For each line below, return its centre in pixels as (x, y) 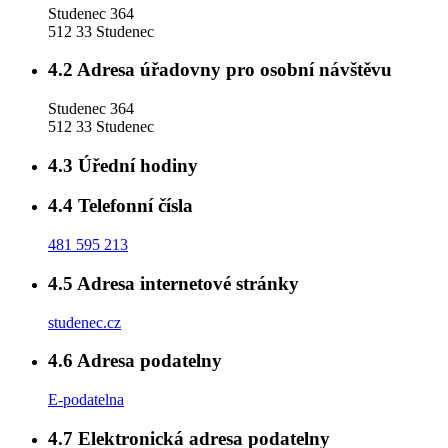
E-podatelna (86, 400)
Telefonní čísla (133, 206)
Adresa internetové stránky (186, 283)
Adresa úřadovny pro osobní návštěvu (232, 70)
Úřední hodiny (135, 165)
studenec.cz (84, 322)
